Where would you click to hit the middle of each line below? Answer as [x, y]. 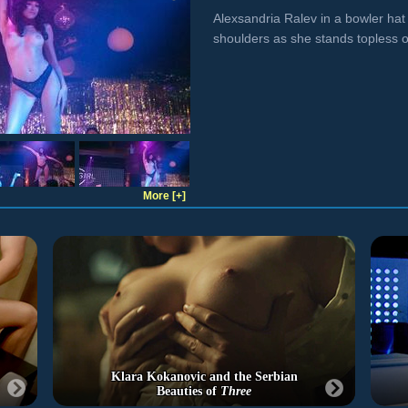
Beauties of [189, 391]
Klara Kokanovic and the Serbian [204, 377]
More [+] [164, 196]
